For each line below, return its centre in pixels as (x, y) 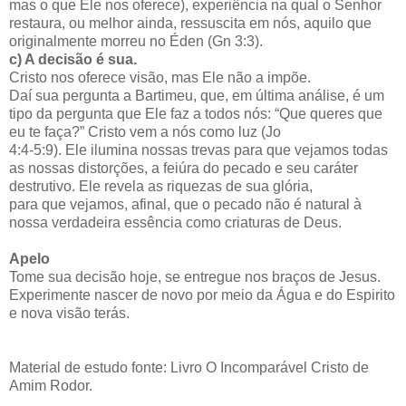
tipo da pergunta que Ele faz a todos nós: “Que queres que (196, 114)
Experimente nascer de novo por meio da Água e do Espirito (202, 295)
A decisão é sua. (81, 60)
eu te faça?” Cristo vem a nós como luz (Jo (145, 132)
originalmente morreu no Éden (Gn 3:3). (136, 42)
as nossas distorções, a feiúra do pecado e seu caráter (184, 169)
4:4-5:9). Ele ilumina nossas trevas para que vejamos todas (198, 150)
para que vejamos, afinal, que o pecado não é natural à (185, 205)
